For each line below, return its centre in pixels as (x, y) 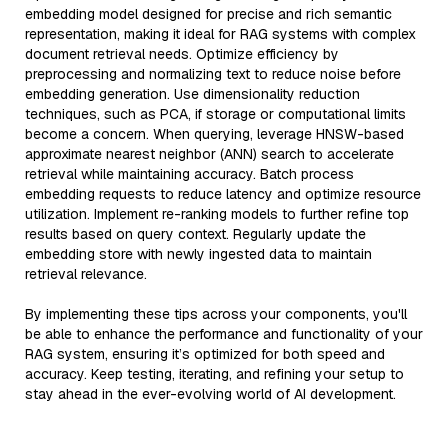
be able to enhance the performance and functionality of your (224, 334)
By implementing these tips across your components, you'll (216, 314)
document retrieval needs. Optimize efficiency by (182, 54)
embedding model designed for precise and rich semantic (208, 14)
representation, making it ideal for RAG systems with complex (220, 34)
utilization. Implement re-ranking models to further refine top (217, 214)
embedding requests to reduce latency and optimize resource (223, 194)
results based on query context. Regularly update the (195, 234)
